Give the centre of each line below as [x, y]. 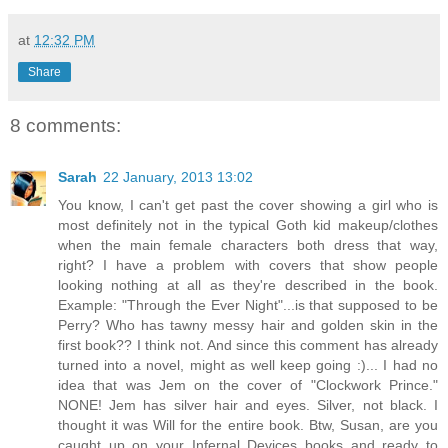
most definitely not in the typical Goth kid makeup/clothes [248, 225]
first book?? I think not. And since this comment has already [248, 345]
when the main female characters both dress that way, [248, 245]
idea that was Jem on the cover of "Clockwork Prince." [248, 385]
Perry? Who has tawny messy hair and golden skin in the [248, 325]
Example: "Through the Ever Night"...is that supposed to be [248, 305]
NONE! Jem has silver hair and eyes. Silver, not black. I [248, 405]
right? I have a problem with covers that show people [248, 265]
